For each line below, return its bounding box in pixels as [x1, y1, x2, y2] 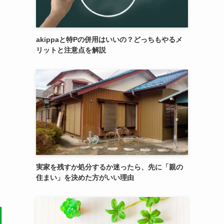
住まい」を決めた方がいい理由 [36, 173, 134, 181]
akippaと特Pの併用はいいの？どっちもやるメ [36, 35, 182, 43]
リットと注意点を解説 [36, 46, 106, 54]
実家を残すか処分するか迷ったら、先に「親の [36, 163, 183, 171]
